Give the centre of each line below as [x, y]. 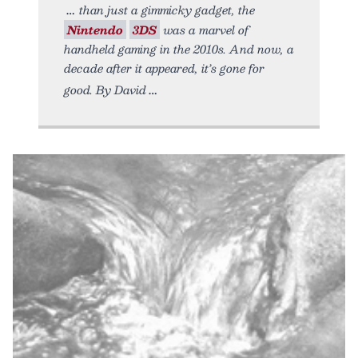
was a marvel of [204, 29]
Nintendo [95, 29]
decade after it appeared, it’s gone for [164, 68]
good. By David [105, 89]
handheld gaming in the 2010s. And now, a [179, 48]
